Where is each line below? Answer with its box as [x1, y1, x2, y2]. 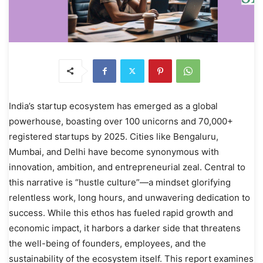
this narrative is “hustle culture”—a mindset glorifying [9, 176, 231, 188]
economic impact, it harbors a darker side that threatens [9, 222, 241, 234]
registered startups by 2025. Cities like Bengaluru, [9, 130, 218, 142]
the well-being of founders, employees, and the [9, 237, 206, 249]
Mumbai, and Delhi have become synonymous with [9, 146, 219, 157]
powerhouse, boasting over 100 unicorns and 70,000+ [9, 115, 233, 127]
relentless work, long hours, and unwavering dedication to [9, 191, 250, 203]
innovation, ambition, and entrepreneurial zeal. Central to [9, 161, 245, 173]
